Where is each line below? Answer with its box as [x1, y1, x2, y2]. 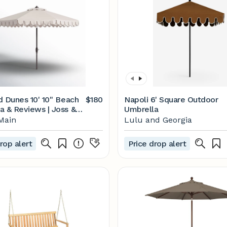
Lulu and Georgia [124, 115, 192, 125]
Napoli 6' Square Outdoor [124, 95, 218, 104]
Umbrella [124, 104, 159, 114]
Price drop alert [128, 138, 186, 148]
